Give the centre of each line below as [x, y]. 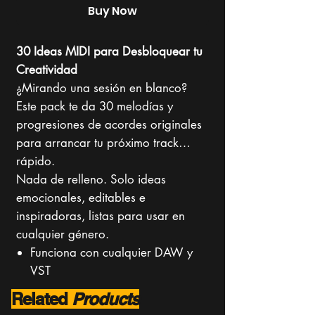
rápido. [36, 161]
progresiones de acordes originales [109, 124]
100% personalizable [86, 289]
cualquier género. [63, 234]
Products [105, 299]
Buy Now [112, 11]
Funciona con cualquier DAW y [111, 252]
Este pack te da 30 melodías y [95, 106]
